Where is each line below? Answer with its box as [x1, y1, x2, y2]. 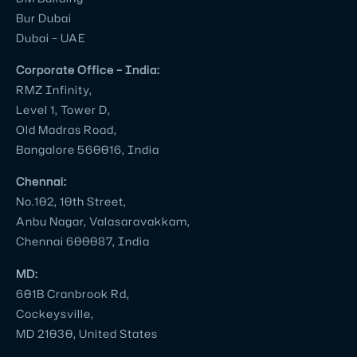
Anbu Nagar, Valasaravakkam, [16, 214, 190, 229]
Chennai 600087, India [16, 233, 150, 249]
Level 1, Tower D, [16, 102, 111, 118]
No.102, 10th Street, [16, 194, 127, 210]
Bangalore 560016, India [16, 142, 159, 158]
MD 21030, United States [16, 325, 158, 341]
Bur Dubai [16, 10, 72, 25]
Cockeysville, [16, 305, 94, 321]
